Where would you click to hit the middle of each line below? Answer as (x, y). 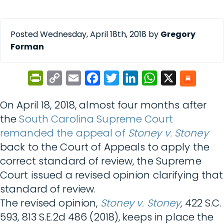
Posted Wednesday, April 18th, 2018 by (85, 34)
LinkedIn (155, 78)
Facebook (118, 78)
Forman (27, 47)
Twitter (134, 78)
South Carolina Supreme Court (96, 119)
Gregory (178, 34)
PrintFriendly (68, 78)
